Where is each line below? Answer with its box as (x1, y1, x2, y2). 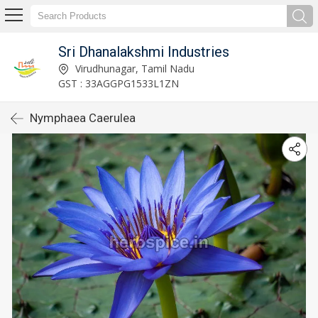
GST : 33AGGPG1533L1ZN (57, 76, 179, 90)
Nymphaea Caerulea (30, 111, 136, 125)
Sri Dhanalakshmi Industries (57, 43, 229, 60)
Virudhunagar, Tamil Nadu (72, 61, 194, 75)
